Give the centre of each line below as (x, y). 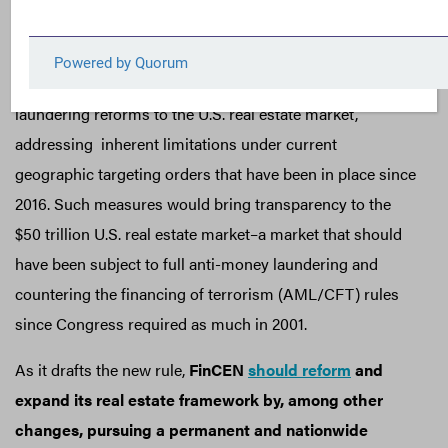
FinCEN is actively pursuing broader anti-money (184, 83)
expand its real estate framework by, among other (199, 399)
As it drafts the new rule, (102, 369)
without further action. (94, 37)
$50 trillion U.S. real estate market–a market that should (208, 233)
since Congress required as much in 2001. (163, 323)
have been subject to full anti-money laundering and (196, 263)
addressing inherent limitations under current (176, 143)
